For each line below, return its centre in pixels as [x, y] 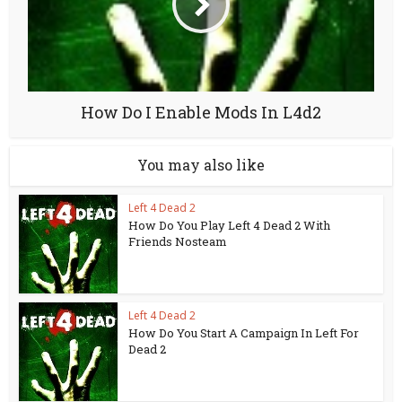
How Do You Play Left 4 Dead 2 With [230, 225]
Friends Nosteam [178, 241]
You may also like [201, 165]
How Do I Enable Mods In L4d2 [201, 112]
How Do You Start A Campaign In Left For [244, 333]
